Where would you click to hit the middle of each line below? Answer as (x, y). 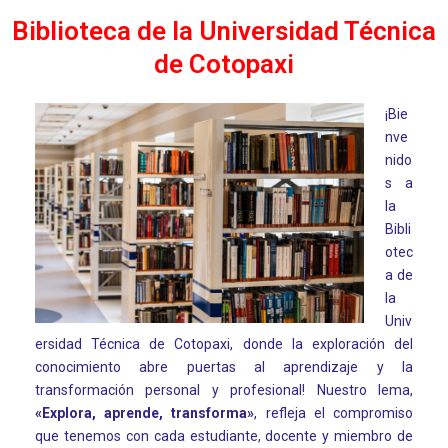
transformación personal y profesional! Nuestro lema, (224, 390)
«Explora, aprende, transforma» (145, 413)
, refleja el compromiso (334, 413)
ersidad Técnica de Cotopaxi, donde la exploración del (224, 344)
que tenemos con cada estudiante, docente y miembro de (224, 436)
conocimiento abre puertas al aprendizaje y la (224, 367)
